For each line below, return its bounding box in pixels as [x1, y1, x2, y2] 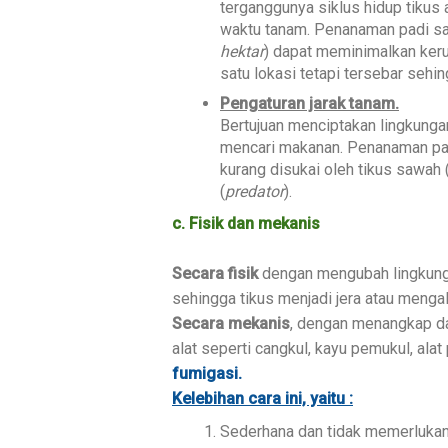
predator [225, 181, 284, 201]
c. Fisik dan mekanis [172, 213, 320, 233]
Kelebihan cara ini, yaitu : [172, 388, 353, 408]
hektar [220, 41, 264, 61]
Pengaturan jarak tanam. [220, 93, 399, 113]
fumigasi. [172, 363, 242, 383]
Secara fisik [172, 263, 262, 283]
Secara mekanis [172, 313, 290, 333]
